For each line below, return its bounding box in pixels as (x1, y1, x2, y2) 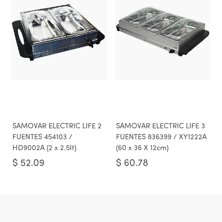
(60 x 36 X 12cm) (116, 145, 168, 152)
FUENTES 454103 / (12, 134, 72, 141)
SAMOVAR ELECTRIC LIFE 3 (116, 123, 205, 130)
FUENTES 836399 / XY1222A (116, 134, 207, 141)
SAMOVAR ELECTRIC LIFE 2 (12, 123, 102, 130)
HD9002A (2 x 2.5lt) (12, 145, 76, 152)
